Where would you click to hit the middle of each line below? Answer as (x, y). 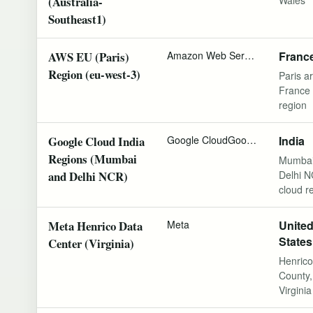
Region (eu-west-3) (94, 74)
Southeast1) (77, 19)
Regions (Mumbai (93, 159)
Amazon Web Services (249, 55)
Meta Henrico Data (95, 226)
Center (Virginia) (91, 243)
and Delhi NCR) (88, 176)
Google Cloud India (96, 141)
